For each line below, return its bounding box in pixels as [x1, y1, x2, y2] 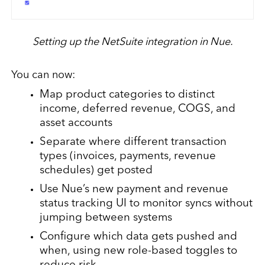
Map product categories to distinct [39, 89, 215, 101]
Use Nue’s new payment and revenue [39, 184, 228, 195]
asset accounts [39, 118, 112, 129]
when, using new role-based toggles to [39, 245, 237, 257]
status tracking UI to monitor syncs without [39, 198, 253, 209]
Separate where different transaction [39, 137, 227, 148]
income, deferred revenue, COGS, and [39, 104, 235, 115]
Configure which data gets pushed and [39, 231, 237, 243]
